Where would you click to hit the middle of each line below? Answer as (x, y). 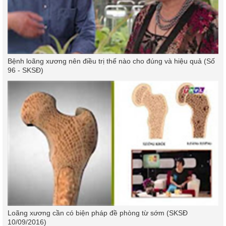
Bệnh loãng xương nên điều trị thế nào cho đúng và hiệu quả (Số (111, 61)
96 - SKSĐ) (25, 70)
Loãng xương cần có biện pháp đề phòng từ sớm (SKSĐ (98, 213)
